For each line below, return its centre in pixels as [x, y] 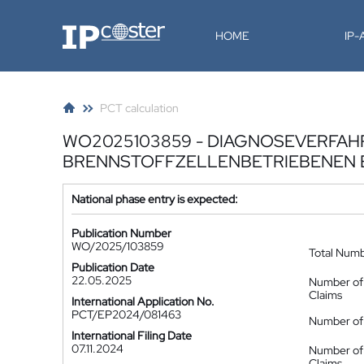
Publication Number [121, 233]
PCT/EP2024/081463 [126, 314]
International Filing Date [132, 336]
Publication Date [113, 267]
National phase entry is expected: [155, 199]
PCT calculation [139, 108]
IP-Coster [86, 28]
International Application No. [143, 301]
